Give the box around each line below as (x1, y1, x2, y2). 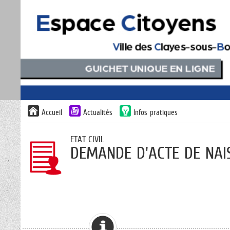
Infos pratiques (133, 108, 178, 117)
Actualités (83, 108, 112, 117)
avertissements (22, 119, 64, 127)
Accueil (42, 108, 62, 117)
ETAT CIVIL (70, 135, 104, 145)
